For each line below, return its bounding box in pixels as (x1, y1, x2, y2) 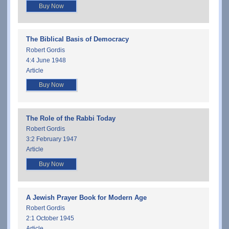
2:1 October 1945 (26, 215, 74, 222)
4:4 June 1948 (26, 56, 66, 64)
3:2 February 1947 (26, 135, 77, 143)
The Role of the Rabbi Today (26, 114, 116, 122)
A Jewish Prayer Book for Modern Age (26, 193, 147, 201)
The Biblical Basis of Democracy (26, 35, 129, 43)
